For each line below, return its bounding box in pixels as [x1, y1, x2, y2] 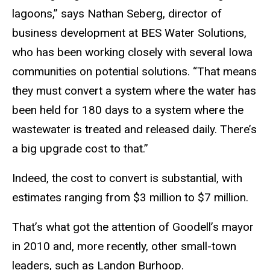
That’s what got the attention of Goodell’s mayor [12, 219, 254, 234]
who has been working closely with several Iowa [12, 45, 253, 60]
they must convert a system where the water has [12, 84, 256, 98]
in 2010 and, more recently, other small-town [12, 239, 236, 253]
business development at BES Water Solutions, [12, 26, 246, 40]
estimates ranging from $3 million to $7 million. [12, 190, 248, 204]
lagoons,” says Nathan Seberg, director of [12, 7, 222, 21]
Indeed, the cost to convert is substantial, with [12, 171, 242, 185]
